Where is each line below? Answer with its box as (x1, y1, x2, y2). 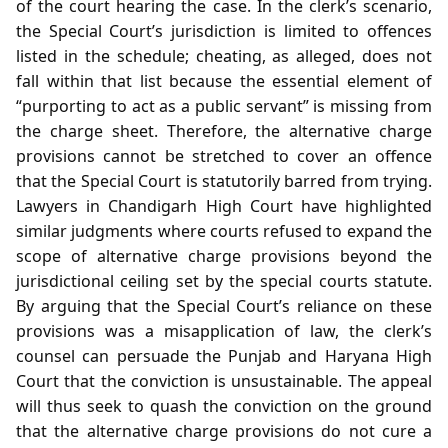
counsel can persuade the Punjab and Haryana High (16, 344, 432, 367)
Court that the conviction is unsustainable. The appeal (16, 369, 432, 392)
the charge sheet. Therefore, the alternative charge (16, 119, 432, 142)
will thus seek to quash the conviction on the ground (16, 394, 432, 417)
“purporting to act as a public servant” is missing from (16, 94, 432, 117)
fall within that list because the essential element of (16, 69, 432, 92)
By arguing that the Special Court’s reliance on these (16, 294, 432, 317)
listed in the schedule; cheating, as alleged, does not (16, 44, 432, 67)
